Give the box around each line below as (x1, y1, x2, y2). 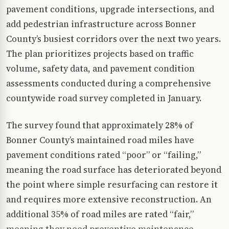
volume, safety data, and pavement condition (6, 62, 195, 75)
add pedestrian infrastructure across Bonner (6, 18, 196, 30)
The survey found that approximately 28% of (6, 119, 193, 131)
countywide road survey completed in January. (6, 92, 201, 104)
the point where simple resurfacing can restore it (6, 178, 218, 191)
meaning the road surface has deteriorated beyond (6, 163, 221, 176)
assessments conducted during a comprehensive (6, 77, 211, 89)
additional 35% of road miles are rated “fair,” (6, 208, 194, 220)
